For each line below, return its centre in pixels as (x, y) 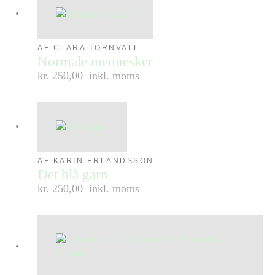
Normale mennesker (95, 62)
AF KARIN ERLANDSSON (96, 161)
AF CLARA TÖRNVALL (89, 48)
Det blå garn (73, 175)
